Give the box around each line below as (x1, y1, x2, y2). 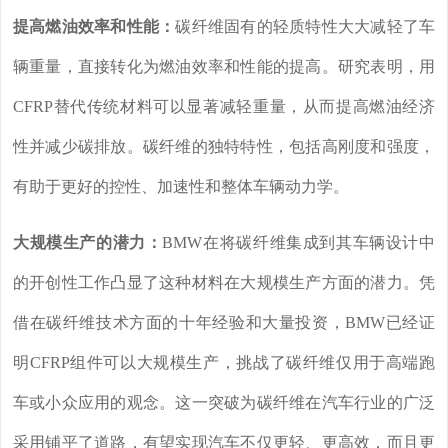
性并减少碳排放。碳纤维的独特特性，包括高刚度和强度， (13, 138, 435, 156)
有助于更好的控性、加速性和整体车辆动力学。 (13, 178, 349, 196)
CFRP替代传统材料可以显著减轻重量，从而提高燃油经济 (13, 98, 435, 116)
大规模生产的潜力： (13, 234, 163, 252)
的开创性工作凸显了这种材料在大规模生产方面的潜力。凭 (13, 274, 435, 292)
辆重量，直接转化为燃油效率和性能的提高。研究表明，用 (13, 58, 435, 76)
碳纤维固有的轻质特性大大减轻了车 (175, 18, 436, 36)
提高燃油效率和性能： (13, 18, 176, 36)
